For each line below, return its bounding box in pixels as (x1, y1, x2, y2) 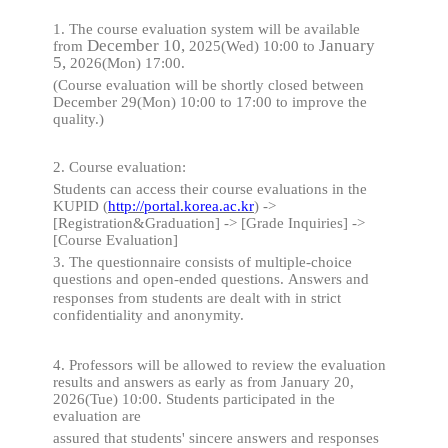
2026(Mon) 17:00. (70, 54, 185, 72)
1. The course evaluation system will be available (53, 20, 360, 38)
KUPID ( (53, 197, 108, 215)
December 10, (87, 36, 189, 56)
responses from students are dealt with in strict (53, 289, 341, 307)
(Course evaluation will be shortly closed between (53, 76, 364, 94)
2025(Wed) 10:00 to (189, 37, 319, 55)
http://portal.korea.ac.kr (108, 197, 254, 215)
